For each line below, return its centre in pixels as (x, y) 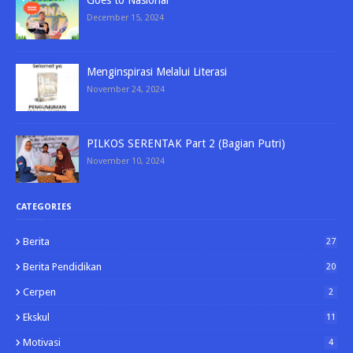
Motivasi (42, 343)
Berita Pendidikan (62, 267)
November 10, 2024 (126, 162)
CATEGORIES (44, 207)
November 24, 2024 (126, 90)
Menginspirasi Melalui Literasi (157, 72)
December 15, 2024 (125, 18)
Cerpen (39, 292)
